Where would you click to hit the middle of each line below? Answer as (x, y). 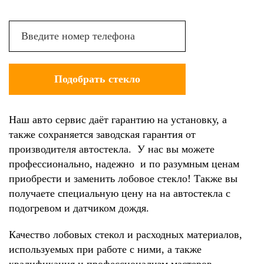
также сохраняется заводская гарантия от (102, 134)
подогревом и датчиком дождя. (79, 208)
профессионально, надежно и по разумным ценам (124, 164)
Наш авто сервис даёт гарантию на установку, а (118, 119)
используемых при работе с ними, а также (105, 249)
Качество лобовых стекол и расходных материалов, (126, 234)
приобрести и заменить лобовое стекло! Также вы (123, 178)
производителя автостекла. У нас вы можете (112, 149)
